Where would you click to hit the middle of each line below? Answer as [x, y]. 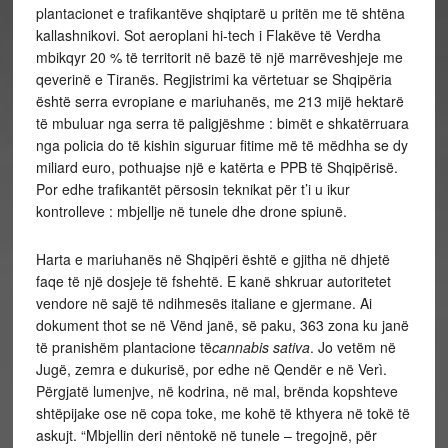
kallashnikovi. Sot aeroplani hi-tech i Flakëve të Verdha [208, 35]
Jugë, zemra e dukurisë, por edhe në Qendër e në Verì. [211, 369]
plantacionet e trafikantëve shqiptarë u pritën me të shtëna [220, 13]
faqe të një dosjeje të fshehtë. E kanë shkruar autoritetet [213, 281]
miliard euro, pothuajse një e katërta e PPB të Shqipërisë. [216, 167]
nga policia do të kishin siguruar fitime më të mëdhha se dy [221, 145]
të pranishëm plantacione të [123, 347]
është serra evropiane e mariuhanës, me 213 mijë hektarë [219, 101]
